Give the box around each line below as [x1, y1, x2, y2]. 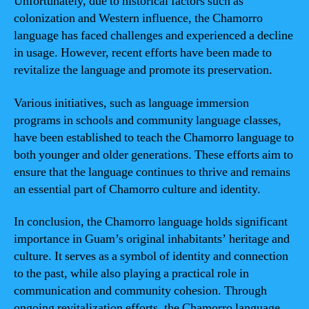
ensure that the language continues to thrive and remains [14, 163, 290, 180]
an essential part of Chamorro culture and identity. [14, 181, 261, 197]
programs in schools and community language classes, [14, 112, 281, 128]
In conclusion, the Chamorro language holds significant [14, 214, 288, 230]
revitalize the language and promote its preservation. [14, 62, 272, 78]
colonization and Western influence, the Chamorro [14, 10, 263, 26]
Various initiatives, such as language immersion [14, 94, 249, 111]
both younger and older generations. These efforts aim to [14, 146, 293, 163]
